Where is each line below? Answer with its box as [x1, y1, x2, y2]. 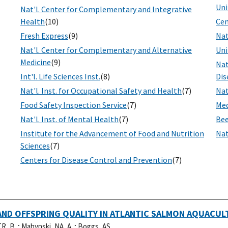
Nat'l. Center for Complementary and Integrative [20, 4, 192, 15]
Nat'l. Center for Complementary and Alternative [20, 45, 192, 55]
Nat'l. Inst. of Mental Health [20, 114, 119, 125]
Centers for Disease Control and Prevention [20, 155, 172, 165]
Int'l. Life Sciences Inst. [20, 71, 100, 82]
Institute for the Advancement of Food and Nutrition [20, 128, 204, 139]
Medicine [20, 57, 51, 68]
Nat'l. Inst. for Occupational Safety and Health [20, 85, 182, 96]
